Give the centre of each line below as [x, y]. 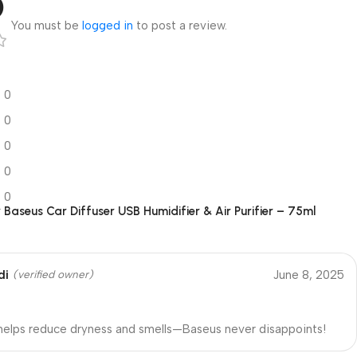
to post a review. [180, 25]
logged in [108, 25]
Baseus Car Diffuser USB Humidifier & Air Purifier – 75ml [160, 211]
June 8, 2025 [308, 275]
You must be [47, 25]
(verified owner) [53, 274]
